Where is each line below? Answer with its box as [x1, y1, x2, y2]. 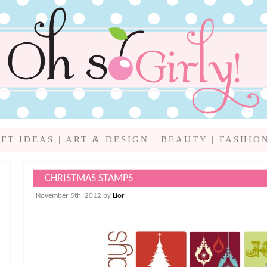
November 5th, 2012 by [36, 192, 113, 200]
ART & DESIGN [65, 135, 149, 144]
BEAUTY [160, 135, 207, 144]
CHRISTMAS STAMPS [45, 173, 133, 185]
